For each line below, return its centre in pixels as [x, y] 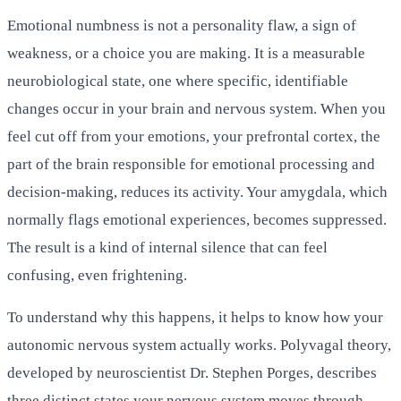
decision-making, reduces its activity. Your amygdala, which [197, 192]
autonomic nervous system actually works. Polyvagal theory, [199, 345]
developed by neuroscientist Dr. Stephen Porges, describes [192, 372]
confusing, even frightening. [97, 275]
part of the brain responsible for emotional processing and [191, 164]
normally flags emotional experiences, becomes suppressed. [197, 219]
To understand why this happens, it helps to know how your [195, 317]
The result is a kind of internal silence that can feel [167, 247]
